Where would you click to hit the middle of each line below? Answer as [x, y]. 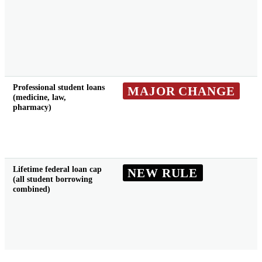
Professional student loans [58, 87]
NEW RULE [163, 173]
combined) [31, 189]
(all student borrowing [52, 179]
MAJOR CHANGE [181, 91]
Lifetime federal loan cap [57, 169]
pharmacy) [32, 107]
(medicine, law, [39, 97]
